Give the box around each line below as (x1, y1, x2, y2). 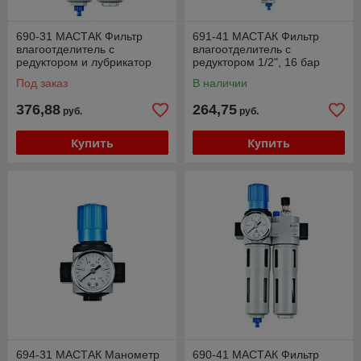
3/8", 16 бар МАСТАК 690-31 (16, 68, 167, 81)
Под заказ (16, 77, 68, 89)
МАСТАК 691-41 (193, 68, 278, 81)
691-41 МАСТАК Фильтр (193, 30, 319, 43)
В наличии (193, 77, 247, 89)
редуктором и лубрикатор (16, 56, 151, 68)
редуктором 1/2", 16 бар (193, 56, 320, 68)
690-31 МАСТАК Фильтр (16, 30, 143, 43)
